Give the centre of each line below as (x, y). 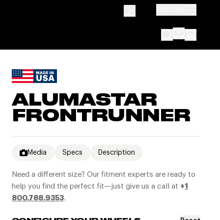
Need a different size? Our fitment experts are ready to (104, 174)
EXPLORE (170, 10)
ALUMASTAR (84, 101)
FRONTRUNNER (101, 116)
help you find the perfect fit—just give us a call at (96, 186)
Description (117, 152)
